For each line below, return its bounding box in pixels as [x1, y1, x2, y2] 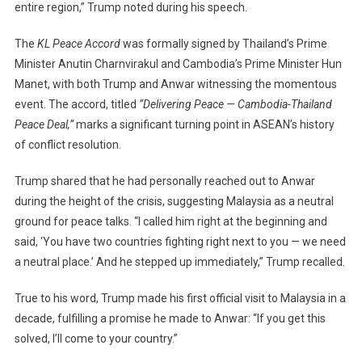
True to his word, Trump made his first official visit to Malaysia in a [14, 292, 346, 305]
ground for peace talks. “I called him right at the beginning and [14, 215, 327, 229]
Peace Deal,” [14, 118, 74, 132]
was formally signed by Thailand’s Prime [120, 37, 327, 51]
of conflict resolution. [14, 138, 121, 152]
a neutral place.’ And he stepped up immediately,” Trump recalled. [14, 255, 345, 269]
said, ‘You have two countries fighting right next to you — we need [14, 235, 346, 249]
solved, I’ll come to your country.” [14, 332, 178, 346]
